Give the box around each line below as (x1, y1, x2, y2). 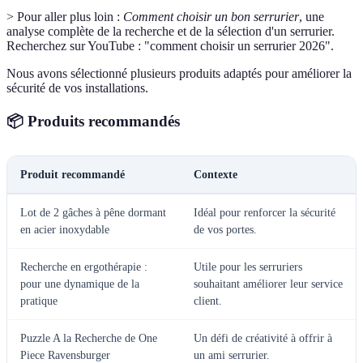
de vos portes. (194, 224, 257, 237)
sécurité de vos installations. (6, 80, 148, 95)
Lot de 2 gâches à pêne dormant (20, 207, 166, 220)
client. (194, 295, 222, 308)
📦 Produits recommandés (6, 113, 180, 130)
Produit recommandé (20, 169, 125, 181)
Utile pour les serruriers (194, 261, 302, 274)
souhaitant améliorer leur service (194, 278, 343, 291)
